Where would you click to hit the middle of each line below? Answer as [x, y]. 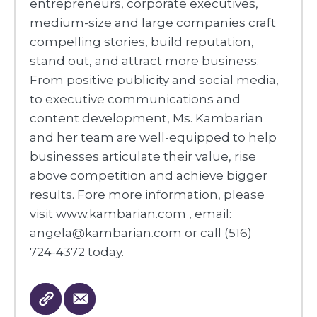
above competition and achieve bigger [149, 176]
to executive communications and [135, 99]
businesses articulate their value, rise [143, 157]
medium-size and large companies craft [153, 23]
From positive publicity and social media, [154, 80]
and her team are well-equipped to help [153, 138]
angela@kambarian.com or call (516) [141, 233]
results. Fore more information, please [147, 195]
